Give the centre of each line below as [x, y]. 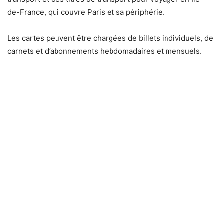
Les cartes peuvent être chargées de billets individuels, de [110, 38]
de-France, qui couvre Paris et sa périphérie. [86, 12]
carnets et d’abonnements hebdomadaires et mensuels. [105, 51]
